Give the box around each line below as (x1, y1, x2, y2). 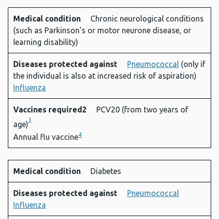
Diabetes (90, 167, 121, 176)
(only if (179, 60, 205, 69)
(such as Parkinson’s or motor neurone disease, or (13, 26, 191, 35)
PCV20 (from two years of (96, 105, 188, 114)
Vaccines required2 (13, 105, 88, 114)
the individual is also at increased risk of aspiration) (13, 71, 197, 81)
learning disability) (13, 38, 78, 47)
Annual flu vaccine (13, 132, 78, 142)
